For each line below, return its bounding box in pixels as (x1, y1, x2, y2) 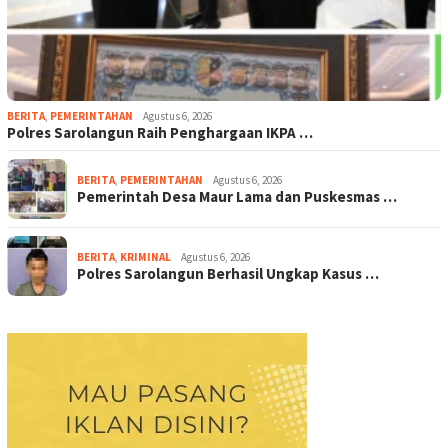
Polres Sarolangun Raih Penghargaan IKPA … (7, 123, 313, 143)
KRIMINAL (120, 250, 171, 265)
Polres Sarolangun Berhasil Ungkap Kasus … (77, 264, 379, 284)
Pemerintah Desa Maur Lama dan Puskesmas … (77, 187, 397, 207)
